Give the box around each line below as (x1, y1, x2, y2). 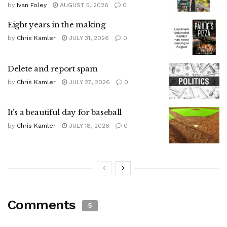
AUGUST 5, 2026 (58, 1, 108, 9)
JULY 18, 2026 (67, 122, 109, 130)
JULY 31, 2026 (67, 34, 109, 42)
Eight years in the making (8, 20, 105, 30)
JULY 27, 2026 (67, 78, 110, 86)
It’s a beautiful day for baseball (8, 107, 122, 118)
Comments (8, 197, 80, 212)
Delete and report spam (8, 63, 98, 73)
